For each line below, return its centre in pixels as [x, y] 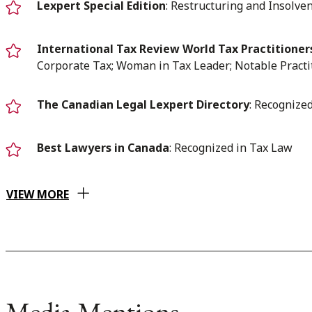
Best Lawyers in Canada [103, 147]
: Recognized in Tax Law [231, 147]
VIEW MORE [38, 194]
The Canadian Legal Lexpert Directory [143, 104]
